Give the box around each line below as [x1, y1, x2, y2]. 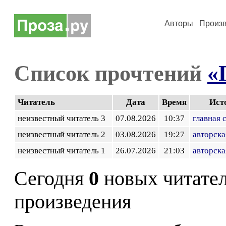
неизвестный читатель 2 [18, 130, 109, 139]
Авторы [164, 19, 193, 28]
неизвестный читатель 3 [18, 114, 109, 123]
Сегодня [14, 167, 89, 190]
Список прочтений [14, 61, 207, 86]
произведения [14, 191, 131, 213]
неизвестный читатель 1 [18, 146, 109, 155]
